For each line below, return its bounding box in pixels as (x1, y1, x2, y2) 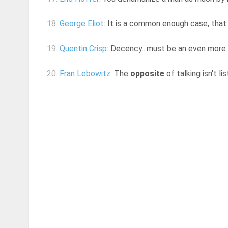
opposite (130, 69, 164, 79)
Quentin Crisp (60, 44, 107, 54)
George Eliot (60, 19, 104, 29)
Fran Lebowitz (60, 69, 110, 79)
